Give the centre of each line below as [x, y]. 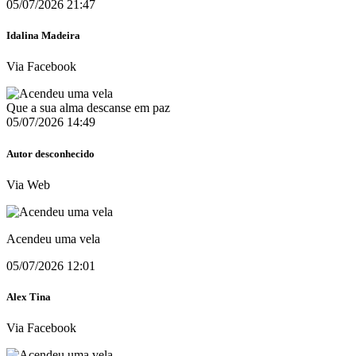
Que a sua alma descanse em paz [88, 108]
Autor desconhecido [50, 153]
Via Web [28, 184]
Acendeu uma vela [53, 238]
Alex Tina [29, 297]
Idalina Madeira [43, 36]
